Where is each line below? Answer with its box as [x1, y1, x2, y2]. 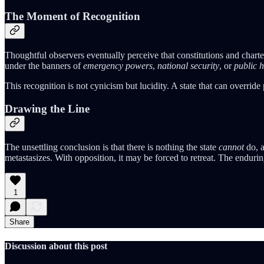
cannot [219, 142, 244, 153]
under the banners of [5, 60, 83, 71]
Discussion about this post [5, 240, 107, 251]
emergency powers [83, 60, 153, 71]
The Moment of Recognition [5, 10, 140, 23]
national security [157, 60, 219, 71]
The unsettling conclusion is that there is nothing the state [5, 142, 219, 153]
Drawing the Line [5, 102, 90, 115]
